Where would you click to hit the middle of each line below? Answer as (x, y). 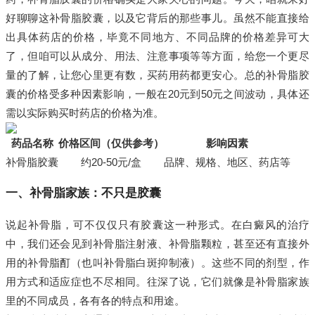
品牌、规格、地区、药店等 (227, 162)
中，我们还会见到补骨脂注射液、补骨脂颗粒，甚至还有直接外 (157, 244)
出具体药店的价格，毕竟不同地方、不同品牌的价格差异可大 (157, 37)
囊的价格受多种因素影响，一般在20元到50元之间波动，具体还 (157, 94)
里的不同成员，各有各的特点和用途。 (96, 301)
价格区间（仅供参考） (111, 143)
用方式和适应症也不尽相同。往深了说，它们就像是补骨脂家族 (157, 282)
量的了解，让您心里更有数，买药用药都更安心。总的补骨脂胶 (157, 75)
